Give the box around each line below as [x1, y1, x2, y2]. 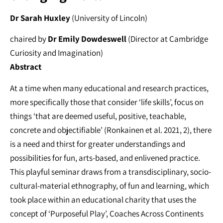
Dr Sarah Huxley [10, 12, 70, 23]
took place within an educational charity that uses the [10, 194, 196, 205]
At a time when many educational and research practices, [10, 82, 209, 94]
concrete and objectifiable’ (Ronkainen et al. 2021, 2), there [10, 124, 212, 135]
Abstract [10, 61, 41, 73]
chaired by [10, 33, 48, 45]
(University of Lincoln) [70, 12, 147, 23]
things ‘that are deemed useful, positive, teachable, [10, 110, 186, 121]
